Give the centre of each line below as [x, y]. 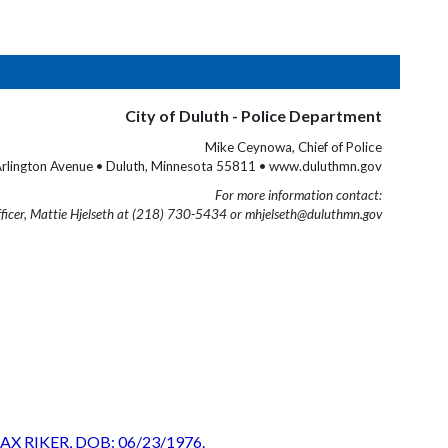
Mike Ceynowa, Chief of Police [293, 147]
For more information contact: [298, 195]
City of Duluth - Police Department [253, 115]
